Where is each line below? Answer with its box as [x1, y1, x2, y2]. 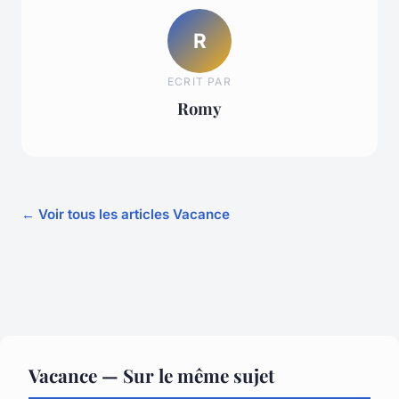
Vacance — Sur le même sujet [28, 362, 274, 387]
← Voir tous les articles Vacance [21, 205, 230, 223]
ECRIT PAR [167, 75, 232, 89]
